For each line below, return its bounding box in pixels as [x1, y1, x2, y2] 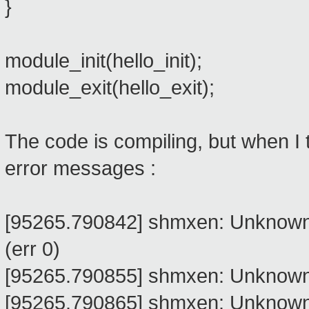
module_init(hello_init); [5, 50, 202, 72]
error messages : [5, 157, 156, 180]
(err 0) [5, 238, 60, 261]
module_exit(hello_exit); [5, 77, 215, 99]
